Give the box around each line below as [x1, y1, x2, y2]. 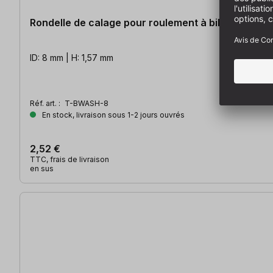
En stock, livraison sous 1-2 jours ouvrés [40, 110, 185, 120]
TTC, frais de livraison [30, 155, 109, 165]
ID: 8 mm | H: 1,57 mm [30, 52, 113, 63]
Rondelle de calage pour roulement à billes [30, 16, 234, 29]
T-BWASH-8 [65, 99, 108, 108]
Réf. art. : [30, 99, 62, 108]
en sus [30, 164, 54, 174]
